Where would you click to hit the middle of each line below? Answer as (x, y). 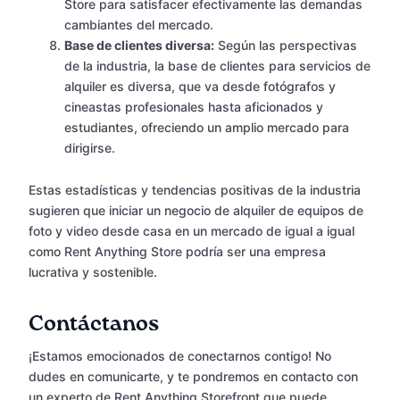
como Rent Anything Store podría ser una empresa (177, 252)
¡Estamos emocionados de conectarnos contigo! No (180, 356)
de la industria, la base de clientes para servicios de (217, 66)
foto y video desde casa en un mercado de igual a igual (192, 231)
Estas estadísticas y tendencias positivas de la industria (195, 190)
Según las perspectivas (286, 46)
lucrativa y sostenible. (93, 272)
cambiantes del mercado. (139, 25)
